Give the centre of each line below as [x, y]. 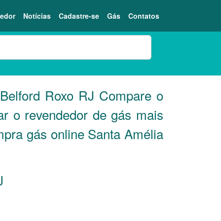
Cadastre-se [79, 16]
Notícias [37, 16]
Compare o [129, 95]
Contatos [144, 16]
